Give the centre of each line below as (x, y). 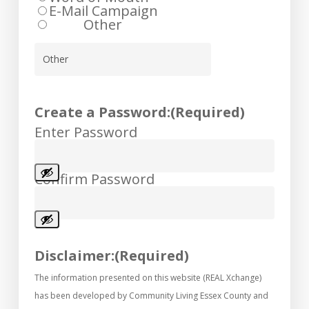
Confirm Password (95, 179)
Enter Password (86, 132)
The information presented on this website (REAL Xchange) (148, 277)
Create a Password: (103, 112)
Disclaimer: (75, 255)
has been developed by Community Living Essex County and (152, 295)
